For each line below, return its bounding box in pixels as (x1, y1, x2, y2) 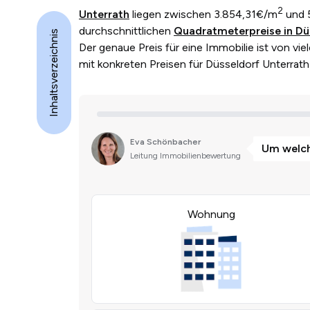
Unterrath (79, 8, 129, 21)
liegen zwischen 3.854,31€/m (129, 8, 277, 21)
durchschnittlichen (79, 24, 174, 38)
